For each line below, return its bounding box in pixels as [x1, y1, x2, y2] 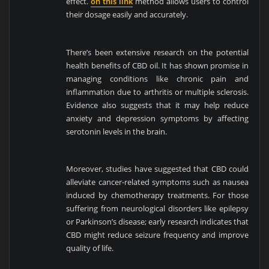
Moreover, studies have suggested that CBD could [66, 163, 249, 175]
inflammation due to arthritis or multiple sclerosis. [66, 86, 249, 97]
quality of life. [66, 243, 114, 254]
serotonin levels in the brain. [66, 125, 168, 137]
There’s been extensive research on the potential [66, 46, 249, 58]
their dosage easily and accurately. [66, 8, 189, 20]
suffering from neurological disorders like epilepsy [66, 203, 249, 214]
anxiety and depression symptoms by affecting [66, 112, 249, 124]
